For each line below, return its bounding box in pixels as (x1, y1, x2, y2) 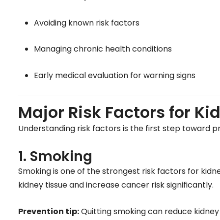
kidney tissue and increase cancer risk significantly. (18, 179, 214, 191)
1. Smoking (18, 146, 92, 166)
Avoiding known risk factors (34, 17, 139, 28)
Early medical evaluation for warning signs (34, 69, 195, 81)
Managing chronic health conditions (34, 43, 172, 55)
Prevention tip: (18, 205, 79, 217)
